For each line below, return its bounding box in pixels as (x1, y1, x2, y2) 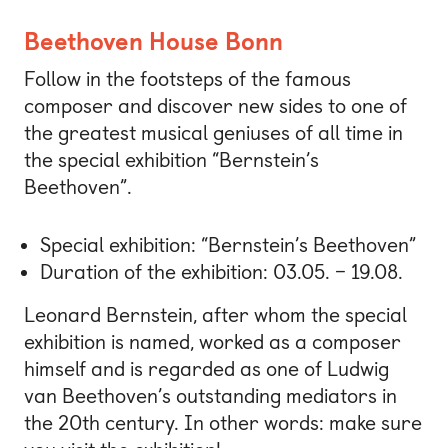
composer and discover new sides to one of (24, 94, 407, 119)
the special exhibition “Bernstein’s (24, 148, 319, 173)
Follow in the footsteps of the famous (24, 67, 351, 92)
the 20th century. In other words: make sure (24, 410, 422, 435)
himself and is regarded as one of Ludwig (24, 356, 389, 381)
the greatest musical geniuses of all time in (24, 121, 403, 146)
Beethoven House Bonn (24, 27, 283, 57)
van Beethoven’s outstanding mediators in (24, 383, 397, 408)
